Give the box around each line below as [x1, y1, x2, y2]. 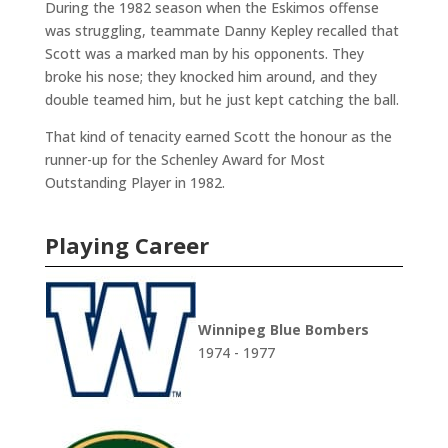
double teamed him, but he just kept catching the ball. [44, 90, 399, 110]
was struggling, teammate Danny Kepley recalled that [44, 21, 399, 41]
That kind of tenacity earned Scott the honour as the [44, 127, 392, 147]
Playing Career [44, 230, 209, 261]
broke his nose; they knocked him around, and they [44, 67, 377, 87]
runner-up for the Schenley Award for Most [44, 150, 325, 170]
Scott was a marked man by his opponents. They [44, 44, 364, 64]
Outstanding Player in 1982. [44, 173, 225, 193]
